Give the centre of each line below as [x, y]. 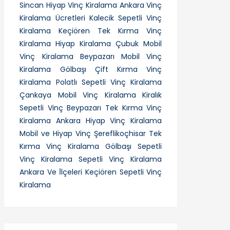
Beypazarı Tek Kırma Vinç [114, 108]
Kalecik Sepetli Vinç [126, 18]
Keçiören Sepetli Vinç [124, 172]
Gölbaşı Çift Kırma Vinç [111, 69]
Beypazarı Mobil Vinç [121, 56]
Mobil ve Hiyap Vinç [55, 133]
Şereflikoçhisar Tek [128, 133]
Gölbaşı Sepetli [134, 146]
